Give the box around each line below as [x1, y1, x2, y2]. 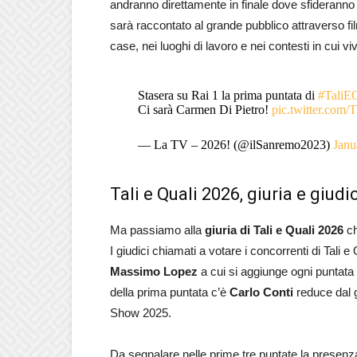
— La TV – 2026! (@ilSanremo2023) [137, 138, 333, 151]
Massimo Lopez [110, 265, 198, 278]
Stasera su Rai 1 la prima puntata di [137, 88, 318, 102]
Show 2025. [110, 306, 171, 320]
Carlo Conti [229, 285, 296, 299]
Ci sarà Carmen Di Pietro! [137, 103, 272, 116]
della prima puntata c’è [110, 285, 229, 299]
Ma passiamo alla [110, 223, 205, 237]
